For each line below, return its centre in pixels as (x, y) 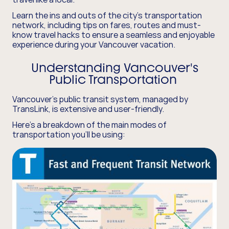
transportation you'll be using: (70, 134)
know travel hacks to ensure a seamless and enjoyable (113, 35)
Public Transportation (114, 79)
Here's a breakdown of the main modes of (89, 124)
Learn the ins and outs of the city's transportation (107, 15)
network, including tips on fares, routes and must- (107, 25)
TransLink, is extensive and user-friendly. (89, 109)
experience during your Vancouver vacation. (95, 44)
